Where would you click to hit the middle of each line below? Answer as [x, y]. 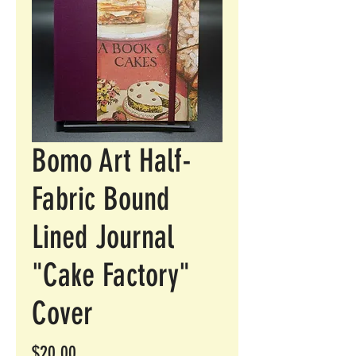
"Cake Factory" [111, 275]
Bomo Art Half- [112, 161]
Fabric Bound [101, 199]
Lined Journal [103, 237]
